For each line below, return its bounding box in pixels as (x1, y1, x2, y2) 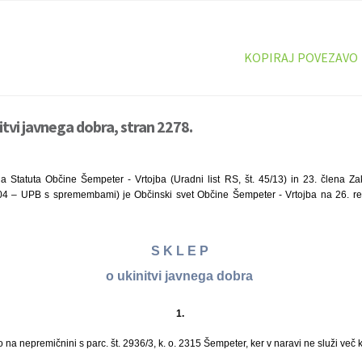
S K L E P (150, 244, 212, 259)
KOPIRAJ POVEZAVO (243, 49, 358, 65)
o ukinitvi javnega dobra (106, 269, 256, 284)
